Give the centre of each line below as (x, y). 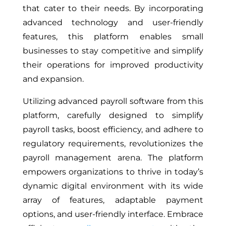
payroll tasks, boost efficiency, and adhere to (113, 130)
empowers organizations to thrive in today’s (113, 172)
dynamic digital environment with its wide (113, 186)
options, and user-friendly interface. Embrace (113, 214)
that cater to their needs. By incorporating (113, 9)
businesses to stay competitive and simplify (113, 51)
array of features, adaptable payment (113, 200)
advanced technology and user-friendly (113, 23)
